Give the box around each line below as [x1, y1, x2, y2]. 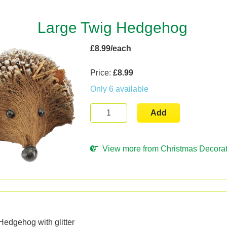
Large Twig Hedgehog [37, 19, 187, 36]
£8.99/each [90, 44, 132, 53]
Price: [90, 68, 113, 77]
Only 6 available [90, 85, 149, 93]
